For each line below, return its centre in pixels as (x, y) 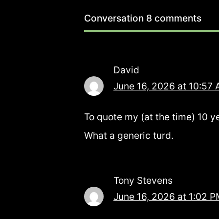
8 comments (174, 18)
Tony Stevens (143, 180)
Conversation (115, 18)
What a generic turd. (129, 135)
